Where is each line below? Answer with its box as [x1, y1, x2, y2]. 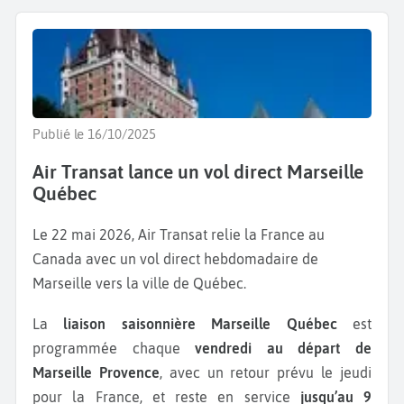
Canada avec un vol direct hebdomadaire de [32, 250, 318, 267]
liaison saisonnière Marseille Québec [63, 315, 353, 332]
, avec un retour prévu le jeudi [159, 363, 372, 381]
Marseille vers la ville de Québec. [32, 274, 246, 291]
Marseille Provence [32, 363, 160, 381]
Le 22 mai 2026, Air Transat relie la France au [32, 225, 325, 243]
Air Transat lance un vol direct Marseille [32, 160, 363, 182]
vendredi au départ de [195, 339, 372, 356]
